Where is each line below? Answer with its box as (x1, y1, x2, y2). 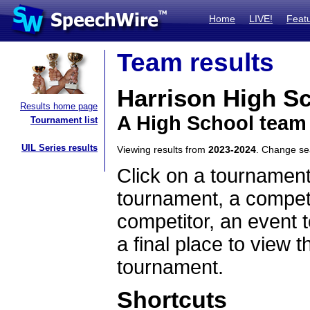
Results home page (20, 101, 98, 111)
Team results (117, 48, 274, 77)
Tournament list (30, 115, 98, 125)
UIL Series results (21, 143, 98, 153)
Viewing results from (117, 144, 208, 155)
